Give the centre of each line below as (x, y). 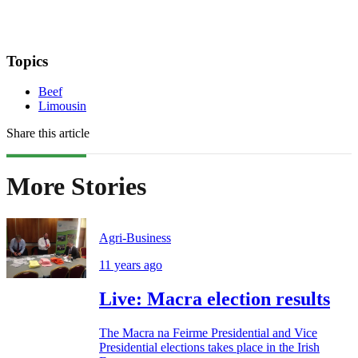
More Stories (76, 186)
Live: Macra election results (215, 299)
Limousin (62, 106)
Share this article (48, 133)
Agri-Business (135, 238)
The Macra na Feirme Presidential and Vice (208, 333)
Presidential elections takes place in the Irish (209, 348)
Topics (27, 61)
